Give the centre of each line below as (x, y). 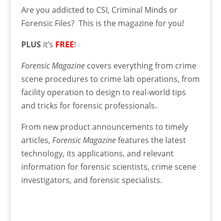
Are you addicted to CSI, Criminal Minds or (99, 10)
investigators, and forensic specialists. (92, 180)
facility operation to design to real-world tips (103, 92)
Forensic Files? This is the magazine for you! (102, 23)
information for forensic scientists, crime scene (109, 167)
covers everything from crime (140, 66)
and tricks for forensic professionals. (89, 106)
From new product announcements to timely (104, 127)
